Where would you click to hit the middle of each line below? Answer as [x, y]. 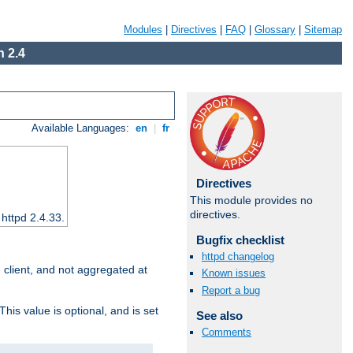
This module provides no [251, 200]
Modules [143, 30]
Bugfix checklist [240, 240]
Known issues [234, 273]
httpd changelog [238, 257]
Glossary [275, 30]
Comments [227, 332]
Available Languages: [82, 128]
